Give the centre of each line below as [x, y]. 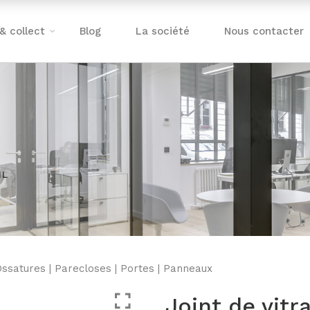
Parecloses [83, 268]
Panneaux [188, 268]
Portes [137, 268]
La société [163, 31]
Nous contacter [264, 31]
